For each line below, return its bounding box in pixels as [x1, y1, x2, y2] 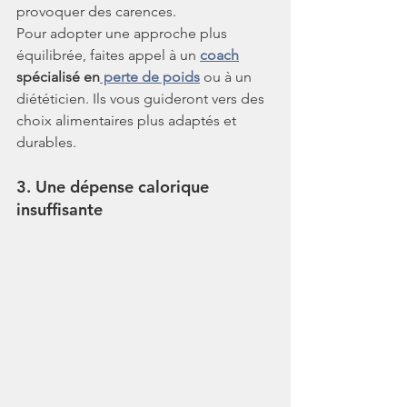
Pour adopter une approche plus [16, 25, 231, 43]
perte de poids [100, 68, 200, 86]
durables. [16, 134, 76, 152]
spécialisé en [16, 68, 100, 86]
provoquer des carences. [16, 3, 176, 21]
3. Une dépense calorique [16, 176, 213, 198]
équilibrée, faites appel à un [16, 46, 200, 65]
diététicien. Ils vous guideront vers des [16, 90, 268, 108]
